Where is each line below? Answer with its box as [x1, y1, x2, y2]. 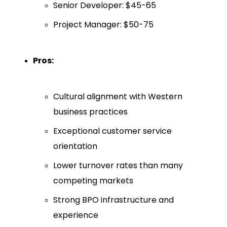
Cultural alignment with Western [53, 91, 182, 103]
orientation [53, 140, 97, 153]
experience [53, 209, 98, 221]
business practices [53, 106, 128, 118]
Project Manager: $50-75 [53, 19, 154, 31]
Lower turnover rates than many [53, 160, 183, 172]
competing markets [53, 175, 133, 187]
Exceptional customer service [53, 125, 172, 137]
